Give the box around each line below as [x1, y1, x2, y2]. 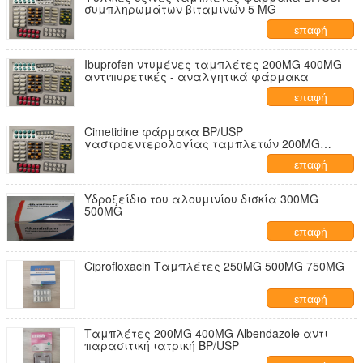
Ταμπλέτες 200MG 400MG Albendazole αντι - [84, 325, 335, 341]
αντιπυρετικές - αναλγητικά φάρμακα [84, 68, 309, 84]
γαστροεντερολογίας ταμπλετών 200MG [84, 135, 320, 152]
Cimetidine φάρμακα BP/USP [84, 123, 243, 139]
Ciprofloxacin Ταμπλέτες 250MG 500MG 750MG [84, 258, 344, 274]
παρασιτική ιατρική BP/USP [84, 337, 239, 353]
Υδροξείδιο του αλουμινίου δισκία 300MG [84, 190, 318, 207]
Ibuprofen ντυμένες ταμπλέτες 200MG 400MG [84, 56, 342, 72]
